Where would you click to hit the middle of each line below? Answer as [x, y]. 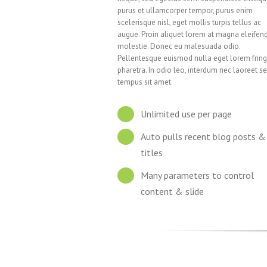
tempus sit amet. [145, 82]
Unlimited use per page [186, 114]
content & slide [172, 191]
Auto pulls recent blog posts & [203, 136]
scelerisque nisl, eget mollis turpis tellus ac [190, 22]
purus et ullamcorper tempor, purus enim [185, 10]
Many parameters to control [197, 175]
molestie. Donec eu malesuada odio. [179, 46]
